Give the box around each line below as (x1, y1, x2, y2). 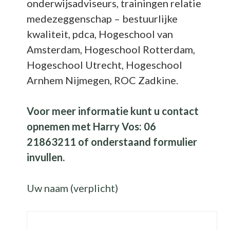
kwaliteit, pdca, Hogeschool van (27, 28, 174, 40)
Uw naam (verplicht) (27, 182, 119, 194)
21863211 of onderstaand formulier (27, 136, 198, 148)
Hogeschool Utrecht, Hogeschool (27, 59, 183, 71)
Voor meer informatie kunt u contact (27, 105, 199, 117)
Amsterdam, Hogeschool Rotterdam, (27, 43, 196, 55)
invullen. (27, 151, 65, 163)
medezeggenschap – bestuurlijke (27, 12, 178, 25)
